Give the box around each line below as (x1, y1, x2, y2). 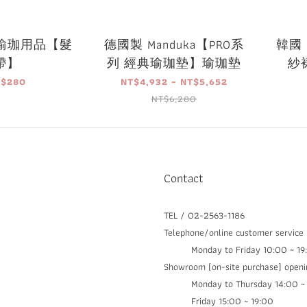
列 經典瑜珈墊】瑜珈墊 (107, 52, 241, 73)
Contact (164, 167, 204, 188)
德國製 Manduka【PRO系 (104, 34, 244, 54)
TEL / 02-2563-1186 (164, 207, 245, 223)
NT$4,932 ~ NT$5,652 (121, 73, 228, 89)
